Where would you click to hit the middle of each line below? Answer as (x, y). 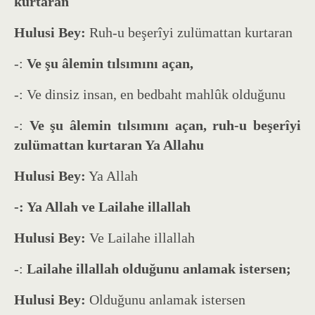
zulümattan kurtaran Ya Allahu (109, 144)
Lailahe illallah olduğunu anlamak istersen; (159, 268)
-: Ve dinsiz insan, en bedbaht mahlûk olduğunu (150, 94)
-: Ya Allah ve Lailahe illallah (102, 206)
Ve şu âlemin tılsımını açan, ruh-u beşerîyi (165, 125)
